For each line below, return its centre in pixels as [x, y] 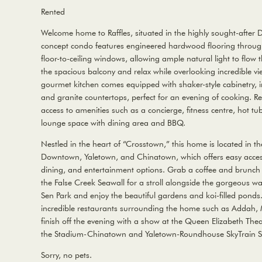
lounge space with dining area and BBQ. [113, 123]
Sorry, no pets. [66, 255]
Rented [53, 11]
